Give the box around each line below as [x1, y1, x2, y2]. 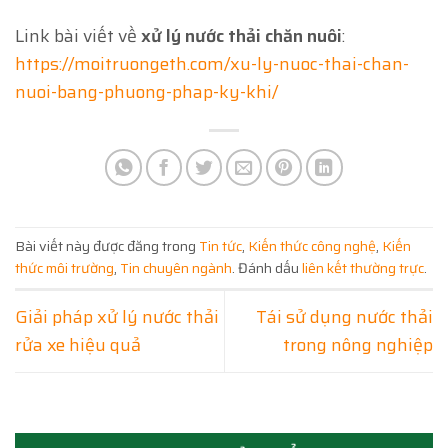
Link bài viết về [15, 21, 141, 50]
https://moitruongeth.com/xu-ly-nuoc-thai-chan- [15, 49, 409, 78]
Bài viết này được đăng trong [15, 235, 199, 258]
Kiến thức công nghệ [248, 235, 376, 258]
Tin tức [199, 235, 242, 258]
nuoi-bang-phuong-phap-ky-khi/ [15, 77, 278, 106]
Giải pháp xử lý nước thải [15, 303, 219, 332]
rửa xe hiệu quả [15, 331, 141, 360]
